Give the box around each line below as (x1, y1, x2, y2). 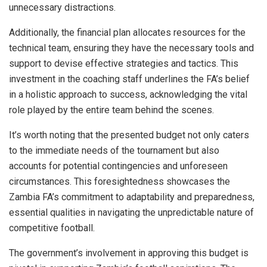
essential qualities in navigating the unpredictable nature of (9, 206, 254, 218)
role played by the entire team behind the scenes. (9, 104, 214, 116)
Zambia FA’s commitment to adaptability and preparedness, (9, 191, 254, 203)
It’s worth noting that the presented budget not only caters (9, 129, 249, 141)
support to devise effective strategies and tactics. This (9, 57, 238, 69)
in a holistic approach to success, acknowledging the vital (9, 88, 247, 100)
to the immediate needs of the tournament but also (9, 144, 219, 156)
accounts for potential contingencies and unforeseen (9, 160, 228, 172)
